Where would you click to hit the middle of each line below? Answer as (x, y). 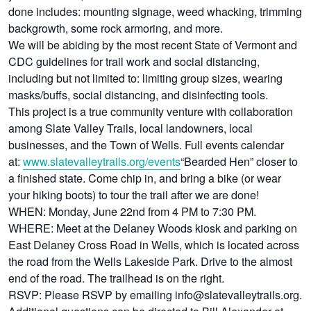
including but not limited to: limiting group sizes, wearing (146, 77)
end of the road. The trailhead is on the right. (117, 277)
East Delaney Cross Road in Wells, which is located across (154, 244)
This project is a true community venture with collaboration (151, 111)
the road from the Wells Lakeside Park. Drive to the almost (151, 261)
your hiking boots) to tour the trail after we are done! (134, 194)
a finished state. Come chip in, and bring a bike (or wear (145, 177)
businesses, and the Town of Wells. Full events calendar (146, 144)
